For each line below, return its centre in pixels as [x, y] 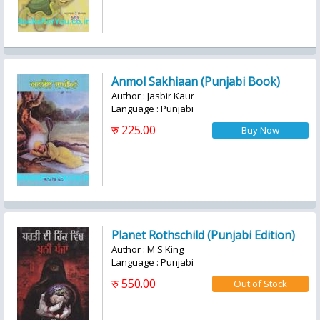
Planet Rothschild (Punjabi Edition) [203, 235]
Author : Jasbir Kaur [153, 96]
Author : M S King [147, 249]
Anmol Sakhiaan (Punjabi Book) [196, 81]
